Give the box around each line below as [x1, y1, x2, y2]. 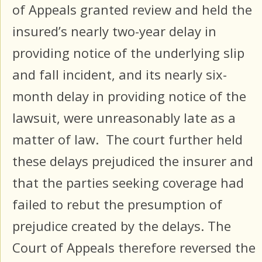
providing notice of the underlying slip [12, 44, 244, 62]
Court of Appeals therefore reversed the [12, 239, 256, 257]
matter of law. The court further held [12, 130, 243, 149]
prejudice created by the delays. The [12, 217, 231, 235]
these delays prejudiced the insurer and [12, 152, 253, 170]
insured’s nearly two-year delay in [12, 22, 216, 40]
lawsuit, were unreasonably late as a [12, 109, 236, 127]
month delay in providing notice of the [12, 87, 246, 105]
